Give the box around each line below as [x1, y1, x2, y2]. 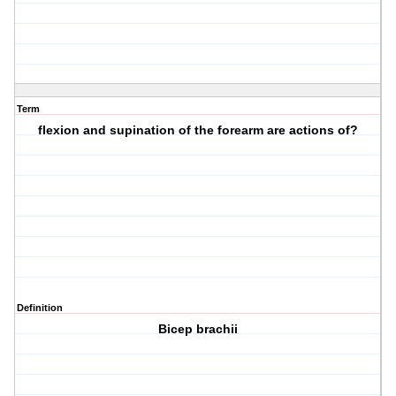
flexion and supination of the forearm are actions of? [38, 123, 359, 138]
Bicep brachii [158, 322, 239, 337]
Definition [17, 302, 63, 314]
